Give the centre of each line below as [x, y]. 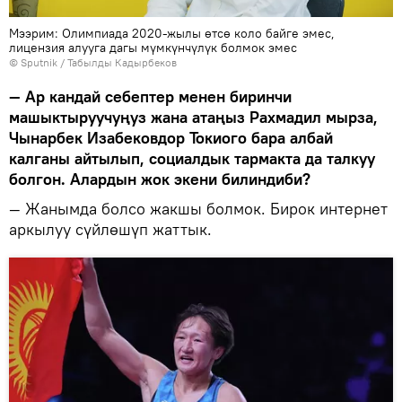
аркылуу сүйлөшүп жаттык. [110, 229]
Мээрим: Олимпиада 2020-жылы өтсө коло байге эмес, [172, 33]
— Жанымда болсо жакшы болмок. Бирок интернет [198, 208]
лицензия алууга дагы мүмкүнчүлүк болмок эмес [153, 47]
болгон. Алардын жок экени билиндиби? [160, 179]
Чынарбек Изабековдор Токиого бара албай [171, 137]
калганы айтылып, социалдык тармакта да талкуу [192, 158]
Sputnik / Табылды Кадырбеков [99, 62]
